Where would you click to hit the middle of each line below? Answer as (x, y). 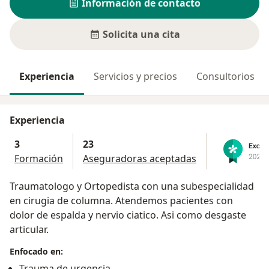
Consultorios (225, 76)
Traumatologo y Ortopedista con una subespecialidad (132, 186)
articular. (29, 230)
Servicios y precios (135, 76)
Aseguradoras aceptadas (140, 159)
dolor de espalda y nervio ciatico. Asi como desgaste (128, 215)
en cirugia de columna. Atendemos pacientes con (121, 201)
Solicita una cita (141, 34)
